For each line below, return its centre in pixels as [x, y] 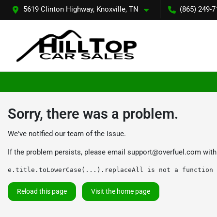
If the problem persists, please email [68, 152]
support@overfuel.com [164, 152]
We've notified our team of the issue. [67, 133]
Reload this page [42, 191]
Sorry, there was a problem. [93, 114]
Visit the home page [121, 191]
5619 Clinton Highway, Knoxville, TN [81, 9]
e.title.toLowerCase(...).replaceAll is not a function [110, 170]
